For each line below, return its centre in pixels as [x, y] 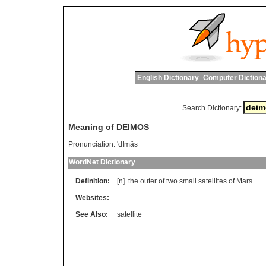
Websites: [92, 198]
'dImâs [127, 145]
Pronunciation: [92, 145]
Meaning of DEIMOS [109, 127]
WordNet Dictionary [102, 162]
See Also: [92, 215]
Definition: [93, 181]
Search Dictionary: [212, 108]
